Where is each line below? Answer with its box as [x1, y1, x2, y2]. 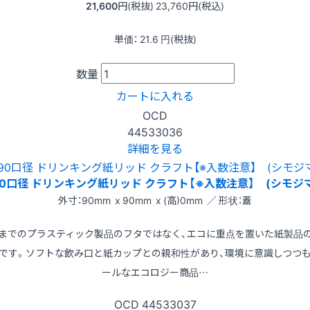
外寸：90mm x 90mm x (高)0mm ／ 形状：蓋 [58, 192, 252, 207]
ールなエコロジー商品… [102, 264, 208, 279]
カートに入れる [116, 87, 194, 104]
